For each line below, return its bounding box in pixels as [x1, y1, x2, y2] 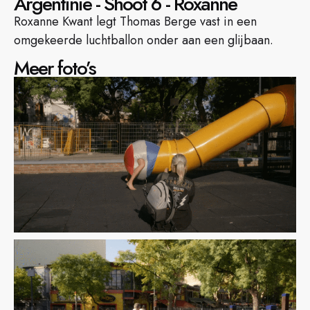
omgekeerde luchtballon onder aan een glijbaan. [14, 31, 273, 49]
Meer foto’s [14, 54, 95, 83]
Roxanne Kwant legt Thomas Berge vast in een [14, 12, 257, 30]
